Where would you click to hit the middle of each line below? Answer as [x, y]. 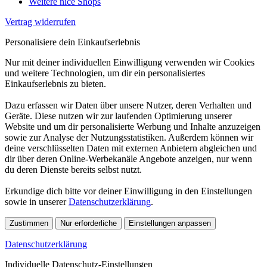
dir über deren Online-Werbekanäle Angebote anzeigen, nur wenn [128, 159]
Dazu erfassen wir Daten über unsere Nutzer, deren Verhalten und [128, 105]
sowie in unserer [37, 201]
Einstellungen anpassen [170, 223]
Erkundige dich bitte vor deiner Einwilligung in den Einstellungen [128, 191]
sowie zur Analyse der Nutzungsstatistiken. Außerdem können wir [129, 137]
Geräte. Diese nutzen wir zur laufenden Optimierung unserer [118, 116]
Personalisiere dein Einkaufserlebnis [72, 42]
